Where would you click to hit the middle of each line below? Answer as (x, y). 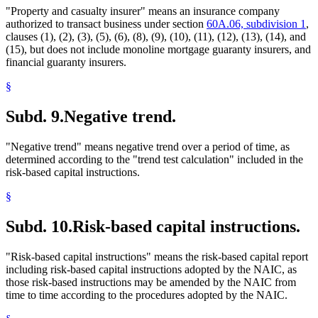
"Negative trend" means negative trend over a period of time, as (148, 146)
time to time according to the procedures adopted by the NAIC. (147, 295)
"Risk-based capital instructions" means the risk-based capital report (157, 256)
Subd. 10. (39, 226)
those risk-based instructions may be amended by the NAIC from (151, 282)
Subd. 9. (35, 117)
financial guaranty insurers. (66, 62)
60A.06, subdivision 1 (256, 24)
